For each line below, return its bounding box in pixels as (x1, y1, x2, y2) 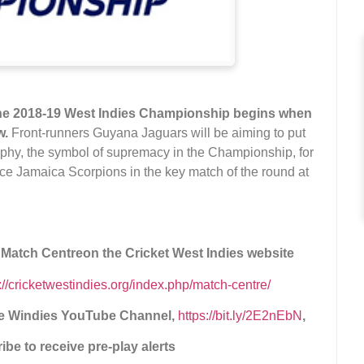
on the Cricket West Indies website (83, 246, 295, 261)
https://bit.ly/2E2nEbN (177, 309, 302, 323)
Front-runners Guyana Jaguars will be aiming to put (11, 125, 305, 140)
